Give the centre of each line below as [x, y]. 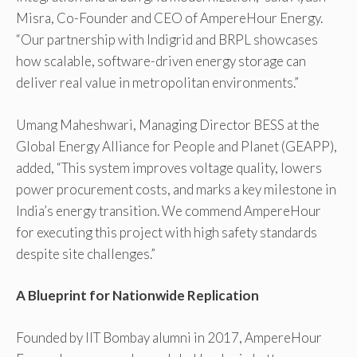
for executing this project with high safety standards [167, 232]
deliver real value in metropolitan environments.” [157, 83]
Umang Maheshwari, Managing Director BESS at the [168, 124]
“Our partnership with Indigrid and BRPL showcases [167, 40]
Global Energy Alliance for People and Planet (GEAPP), [177, 146]
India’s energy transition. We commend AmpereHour [169, 210]
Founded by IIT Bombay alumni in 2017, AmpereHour [169, 337]
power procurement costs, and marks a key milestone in [176, 189]
